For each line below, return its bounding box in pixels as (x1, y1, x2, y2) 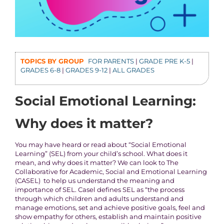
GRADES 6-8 (20, 66, 60, 74)
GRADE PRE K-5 (138, 57, 190, 65)
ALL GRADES (112, 66, 154, 74)
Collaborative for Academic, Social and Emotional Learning (14, 167, 207, 176)
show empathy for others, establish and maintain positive (14, 212, 201, 221)
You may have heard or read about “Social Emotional (14, 140, 186, 149)
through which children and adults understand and (14, 194, 183, 203)
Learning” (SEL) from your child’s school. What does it (14, 149, 187, 158)
